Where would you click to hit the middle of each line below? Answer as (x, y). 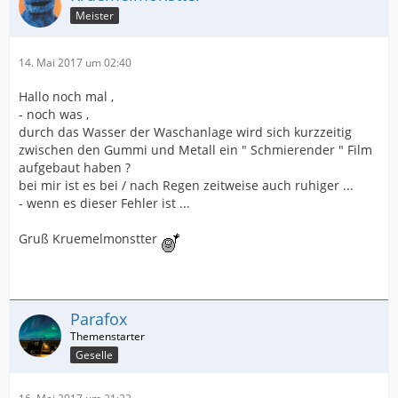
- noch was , (54, 114)
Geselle (94, 354)
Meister (95, 15)
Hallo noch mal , (66, 96)
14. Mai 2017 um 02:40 (75, 62)
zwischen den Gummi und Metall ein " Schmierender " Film (195, 149)
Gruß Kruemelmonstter (90, 238)
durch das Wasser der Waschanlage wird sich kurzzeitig (185, 131)
